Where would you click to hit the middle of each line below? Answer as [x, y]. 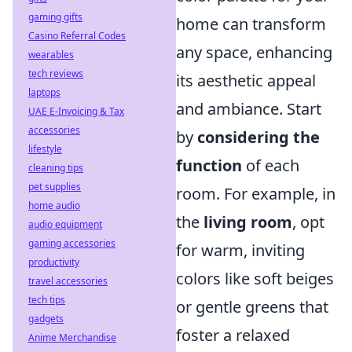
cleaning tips [56, 168]
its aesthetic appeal [246, 80]
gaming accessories [72, 243]
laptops [44, 92]
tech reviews [56, 73]
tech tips [47, 300]
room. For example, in [256, 193]
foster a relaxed [233, 335]
